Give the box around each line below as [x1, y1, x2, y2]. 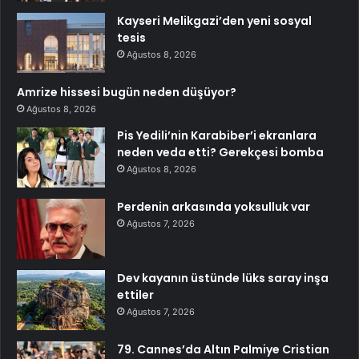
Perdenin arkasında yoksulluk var [117, 199, 310, 216]
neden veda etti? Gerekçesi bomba [117, 144, 324, 161]
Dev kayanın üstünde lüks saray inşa [117, 270, 329, 287]
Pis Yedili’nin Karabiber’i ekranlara [117, 127, 317, 144]
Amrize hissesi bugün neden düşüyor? [17, 84, 236, 101]
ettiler [117, 287, 154, 304]
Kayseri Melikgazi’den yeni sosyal [117, 13, 312, 30]
